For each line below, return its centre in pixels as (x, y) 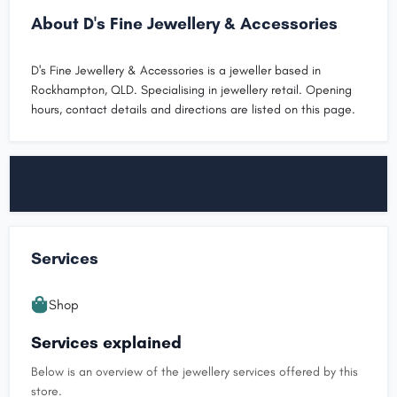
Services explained (106, 342)
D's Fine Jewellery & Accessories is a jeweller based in (176, 70)
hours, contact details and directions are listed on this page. (193, 109)
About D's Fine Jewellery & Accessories (184, 23)
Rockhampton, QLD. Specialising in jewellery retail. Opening (191, 90)
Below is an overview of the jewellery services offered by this (195, 371)
